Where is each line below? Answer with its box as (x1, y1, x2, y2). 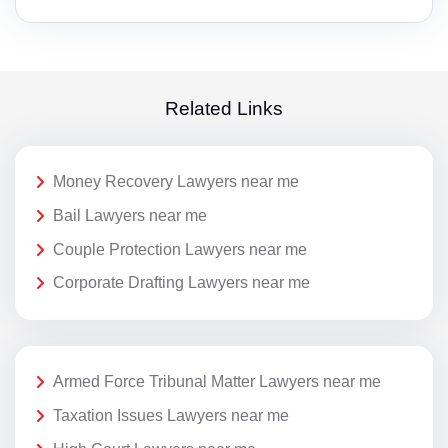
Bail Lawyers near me (53, 207, 207, 225)
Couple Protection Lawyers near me (53, 240, 307, 258)
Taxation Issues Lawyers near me (53, 407, 289, 425)
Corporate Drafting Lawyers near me (53, 274, 310, 292)
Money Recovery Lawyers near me (53, 173, 299, 191)
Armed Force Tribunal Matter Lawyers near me (53, 373, 381, 391)
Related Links (165, 98, 283, 120)
